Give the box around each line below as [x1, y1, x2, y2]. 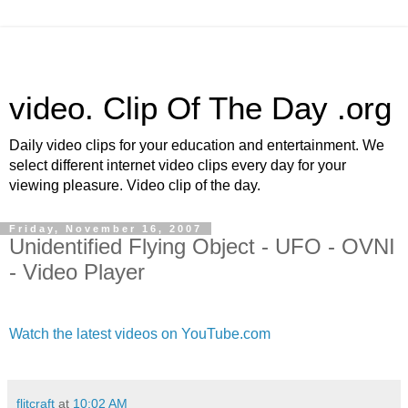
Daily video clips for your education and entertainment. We [9, 138, 384, 153]
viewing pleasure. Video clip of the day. [9, 178, 260, 193]
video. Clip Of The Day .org [9, 91, 392, 126]
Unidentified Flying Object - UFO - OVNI [9, 234, 395, 259]
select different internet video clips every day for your [9, 158, 346, 173]
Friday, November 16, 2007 [9, 223, 202, 234]
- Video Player [9, 260, 145, 284]
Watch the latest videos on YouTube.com [9, 325, 270, 342]
